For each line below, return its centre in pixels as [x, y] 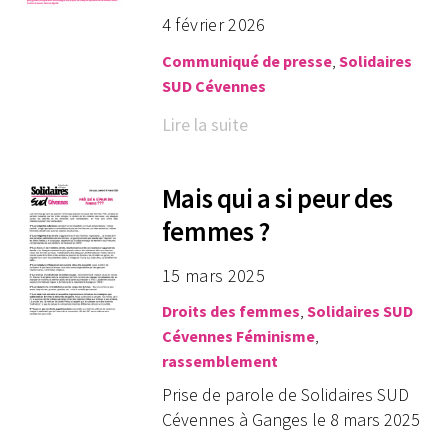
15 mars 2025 [213, 275]
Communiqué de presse [246, 60]
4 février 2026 [213, 24]
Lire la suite [204, 124]
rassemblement [219, 361]
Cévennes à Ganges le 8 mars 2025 [290, 420]
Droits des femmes [230, 311]
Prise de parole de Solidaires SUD [285, 395]
